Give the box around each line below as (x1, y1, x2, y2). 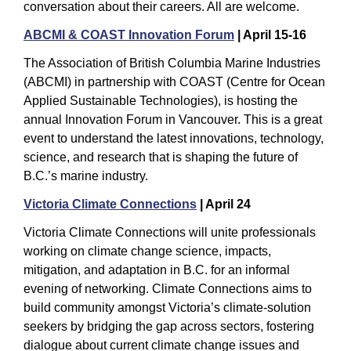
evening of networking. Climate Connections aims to (24, 281, 312, 295)
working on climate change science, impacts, (24, 244, 271, 258)
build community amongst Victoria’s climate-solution (24, 300, 311, 314)
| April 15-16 (234, 27, 306, 42)
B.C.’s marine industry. (24, 168, 148, 183)
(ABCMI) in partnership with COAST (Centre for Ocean (24, 74, 325, 89)
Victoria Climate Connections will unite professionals (24, 225, 316, 239)
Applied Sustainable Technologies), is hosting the (24, 93, 298, 107)
